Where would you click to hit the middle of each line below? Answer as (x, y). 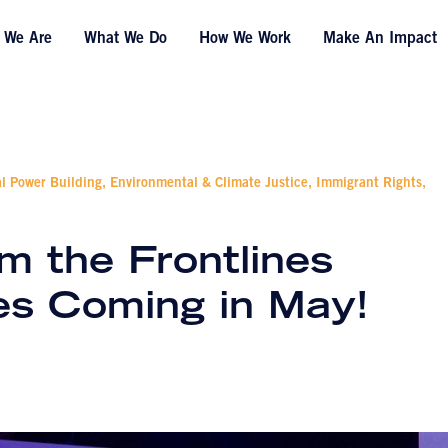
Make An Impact (379, 39)
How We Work (244, 39)
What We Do (125, 39)
